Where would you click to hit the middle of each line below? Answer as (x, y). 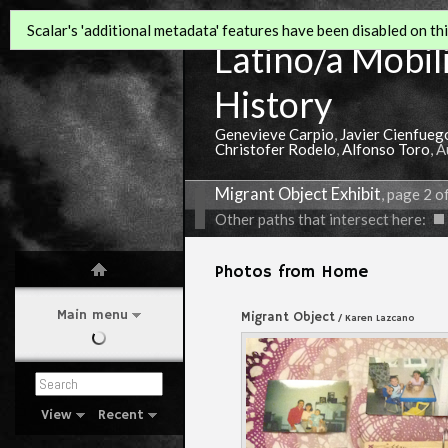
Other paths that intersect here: (320, 219)
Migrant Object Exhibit (298, 194)
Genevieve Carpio (274, 134)
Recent (121, 415)
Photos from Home (291, 272)
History (272, 104)
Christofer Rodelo (275, 149)
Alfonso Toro (386, 149)
